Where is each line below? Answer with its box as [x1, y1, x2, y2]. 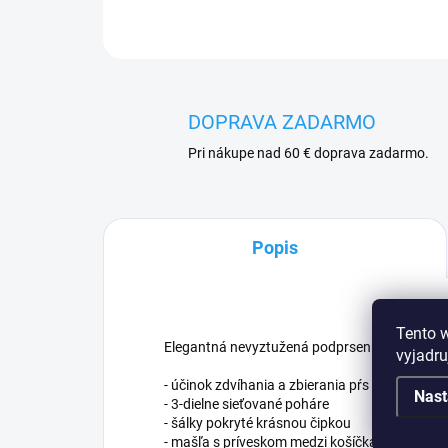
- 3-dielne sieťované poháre [164, 396, 329, 412]
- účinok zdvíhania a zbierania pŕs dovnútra [164, 377, 429, 393]
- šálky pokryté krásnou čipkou [164, 415, 351, 431]
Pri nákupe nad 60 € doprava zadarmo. [188, 145, 429, 161]
